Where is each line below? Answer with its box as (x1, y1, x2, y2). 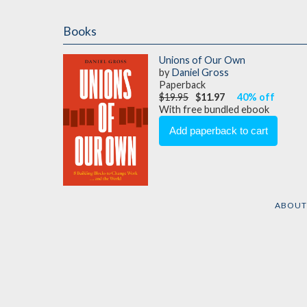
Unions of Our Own (159, 54, 246, 66)
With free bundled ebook (159, 103, 270, 116)
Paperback (159, 79, 206, 91)
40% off (236, 91, 275, 103)
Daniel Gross (171, 66, 230, 79)
